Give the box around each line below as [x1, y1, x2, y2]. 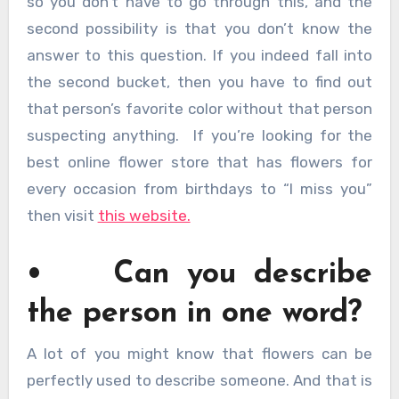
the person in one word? [26, 298, 362, 330]
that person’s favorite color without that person [26, 100, 373, 118]
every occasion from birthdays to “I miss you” [26, 180, 373, 199]
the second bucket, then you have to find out [26, 73, 373, 92]
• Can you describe [26, 259, 373, 291]
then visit [26, 207, 98, 225]
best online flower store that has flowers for [26, 153, 373, 172]
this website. [97, 207, 191, 225]
